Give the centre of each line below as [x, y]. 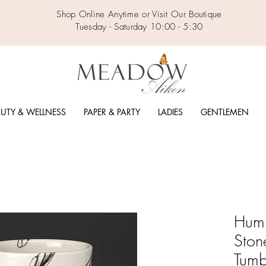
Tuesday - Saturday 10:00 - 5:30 [139, 27]
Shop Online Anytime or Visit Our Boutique [139, 14]
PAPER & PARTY [112, 112]
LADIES [170, 112]
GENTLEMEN [224, 112]
